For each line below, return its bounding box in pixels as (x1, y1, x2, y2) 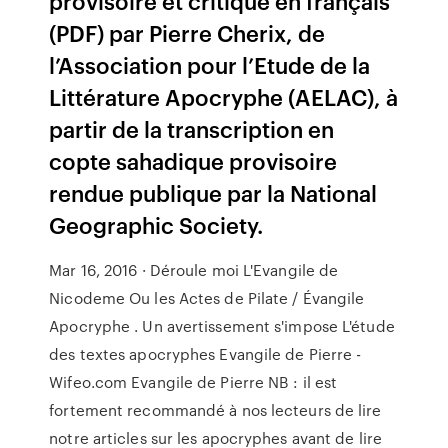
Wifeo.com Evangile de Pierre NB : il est (49, 371, 338, 393)
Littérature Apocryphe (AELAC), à (49, 81, 399, 112)
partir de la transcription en (49, 113, 335, 144)
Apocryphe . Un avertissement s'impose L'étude (49, 315, 395, 337)
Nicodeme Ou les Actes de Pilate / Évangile (49, 287, 365, 309)
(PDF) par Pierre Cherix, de (49, 17, 326, 48)
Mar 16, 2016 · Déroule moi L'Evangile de (49, 259, 339, 281)
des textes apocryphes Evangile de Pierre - (49, 343, 362, 365)
